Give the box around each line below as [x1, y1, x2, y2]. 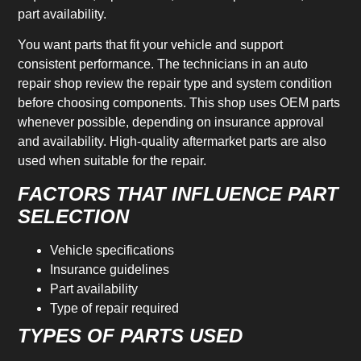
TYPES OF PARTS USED [18, 324, 243, 346]
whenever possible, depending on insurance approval [18, 115, 325, 130]
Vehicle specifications [50, 243, 175, 257]
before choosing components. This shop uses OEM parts [18, 96, 341, 110]
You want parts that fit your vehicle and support [18, 38, 284, 52]
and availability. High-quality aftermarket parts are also [18, 135, 327, 149]
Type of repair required [50, 301, 180, 315]
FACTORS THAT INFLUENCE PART [18, 182, 339, 205]
